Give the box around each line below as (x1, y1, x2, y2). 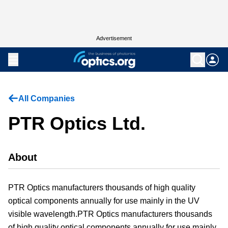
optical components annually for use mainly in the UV (8, 196, 199, 205)
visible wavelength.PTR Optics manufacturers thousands (8, 210, 212, 218)
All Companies (18, 94, 75, 103)
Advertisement (96, 35, 132, 41)
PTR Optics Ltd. (8, 113, 146, 134)
